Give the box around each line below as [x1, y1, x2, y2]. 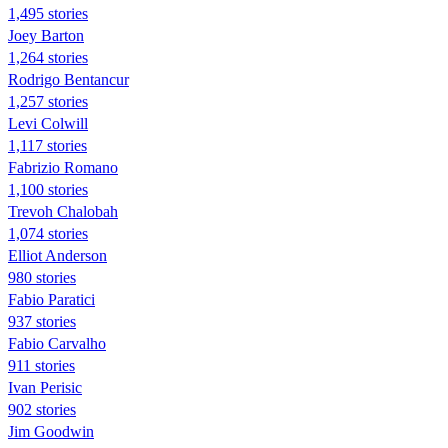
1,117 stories [8, 136, 87, 154]
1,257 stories [8, 92, 88, 110]
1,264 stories [8, 48, 88, 66]
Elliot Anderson [8, 246, 107, 264]
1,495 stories [8, 4, 88, 22]
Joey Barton [8, 26, 84, 44]
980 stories [8, 268, 76, 286]
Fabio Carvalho [8, 334, 106, 352]
